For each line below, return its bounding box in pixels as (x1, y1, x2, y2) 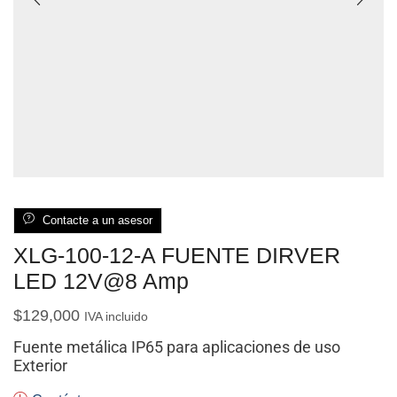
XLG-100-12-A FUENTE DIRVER (13, 243, 340, 268)
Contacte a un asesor (43, 213, 152, 227)
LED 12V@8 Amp (13, 269, 189, 293)
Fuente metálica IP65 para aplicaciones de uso (13, 337, 340, 356)
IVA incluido (84, 309, 148, 323)
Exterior (13, 355, 67, 375)
